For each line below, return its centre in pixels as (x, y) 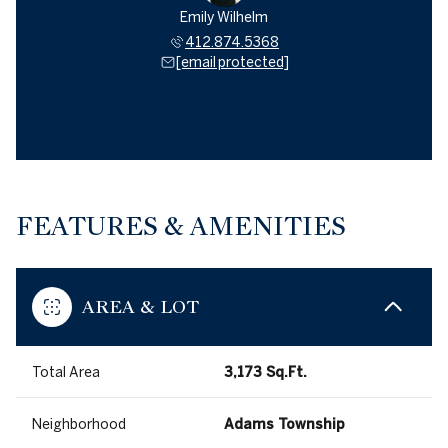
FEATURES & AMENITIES (181, 226)
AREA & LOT (140, 307)
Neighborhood (79, 424)
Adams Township (284, 424)
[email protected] (232, 62)
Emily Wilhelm (224, 17)
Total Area (66, 372)
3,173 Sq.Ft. (265, 372)
